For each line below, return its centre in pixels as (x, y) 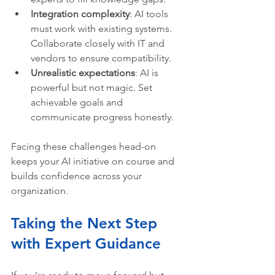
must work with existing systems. (103, 29)
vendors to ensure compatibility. (101, 58)
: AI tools (150, 14)
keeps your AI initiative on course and (94, 161)
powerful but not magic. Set (93, 88)
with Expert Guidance (86, 244)
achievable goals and (78, 103)
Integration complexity (80, 14)
